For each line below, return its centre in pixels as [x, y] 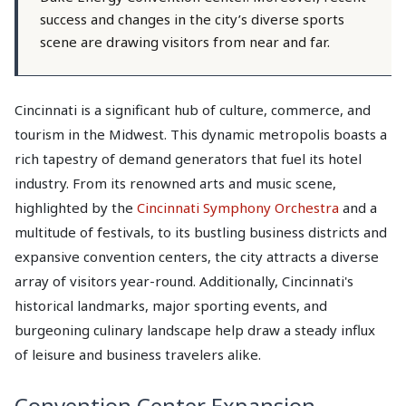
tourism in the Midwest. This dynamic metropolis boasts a [201, 134]
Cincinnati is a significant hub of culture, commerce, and [193, 110]
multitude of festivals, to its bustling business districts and [201, 232]
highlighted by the [76, 208]
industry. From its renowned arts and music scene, [175, 183]
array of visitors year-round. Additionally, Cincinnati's [184, 281]
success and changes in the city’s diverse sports [192, 19]
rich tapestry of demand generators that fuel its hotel [188, 159]
